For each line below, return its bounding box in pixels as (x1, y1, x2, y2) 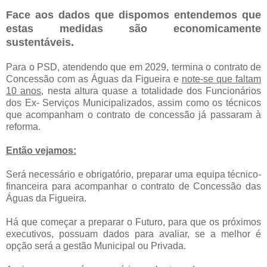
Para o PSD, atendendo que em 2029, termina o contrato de (6, 62, 261, 73)
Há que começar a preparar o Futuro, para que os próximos (6, 217, 261, 228)
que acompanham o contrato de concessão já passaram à (6, 110, 261, 120)
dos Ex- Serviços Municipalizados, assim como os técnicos (6, 98, 261, 108)
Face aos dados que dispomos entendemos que (6, 9, 261, 21)
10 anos (6, 86, 42, 97)
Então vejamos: (6, 145, 76, 156)
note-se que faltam (182, 74, 261, 85)
